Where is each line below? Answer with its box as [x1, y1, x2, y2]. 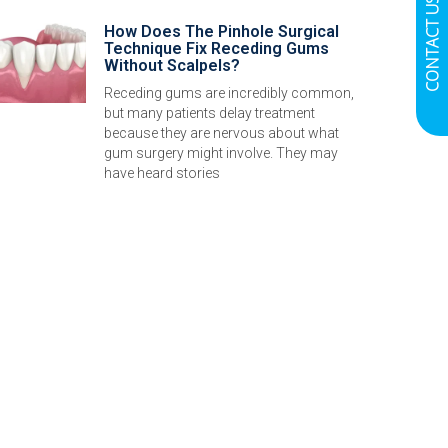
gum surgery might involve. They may [104, 145, 338, 162]
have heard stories [104, 165, 220, 182]
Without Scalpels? [104, 56, 240, 76]
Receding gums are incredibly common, [104, 85, 354, 102]
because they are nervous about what [104, 125, 339, 142]
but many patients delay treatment [104, 105, 315, 122]
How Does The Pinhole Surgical [104, 22, 339, 42]
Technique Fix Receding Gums [104, 39, 329, 59]
